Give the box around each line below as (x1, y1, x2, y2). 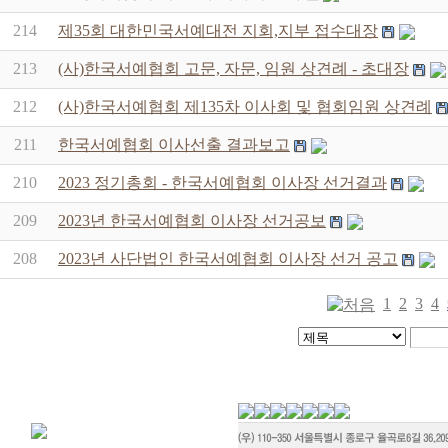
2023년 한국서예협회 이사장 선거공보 (58, 212, 326, 229)
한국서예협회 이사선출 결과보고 (58, 136, 290, 153)
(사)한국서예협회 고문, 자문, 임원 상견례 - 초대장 (58, 60, 409, 77)
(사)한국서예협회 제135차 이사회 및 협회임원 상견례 (58, 98, 432, 115)
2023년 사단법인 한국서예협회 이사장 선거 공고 (58, 250, 398, 267)
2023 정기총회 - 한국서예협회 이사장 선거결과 (58, 174, 387, 191)
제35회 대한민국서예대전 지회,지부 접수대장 (58, 22, 378, 39)
